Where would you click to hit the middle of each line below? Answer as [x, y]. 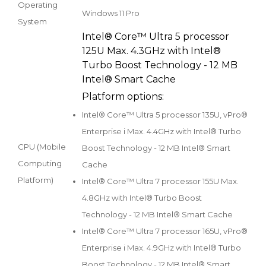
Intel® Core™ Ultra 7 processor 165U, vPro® [165, 231]
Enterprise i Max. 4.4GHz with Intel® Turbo [161, 132]
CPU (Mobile [42, 146]
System [32, 21]
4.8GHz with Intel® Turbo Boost [142, 198]
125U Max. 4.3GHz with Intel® [151, 50]
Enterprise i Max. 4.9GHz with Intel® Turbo [161, 248]
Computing [40, 163]
